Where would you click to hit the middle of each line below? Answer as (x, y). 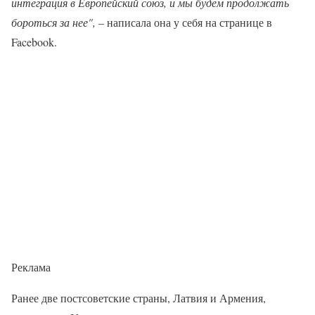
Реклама (31, 267)
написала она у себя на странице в (189, 22)
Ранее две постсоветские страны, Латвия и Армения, (139, 298)
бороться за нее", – (59, 22)
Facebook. (34, 42)
